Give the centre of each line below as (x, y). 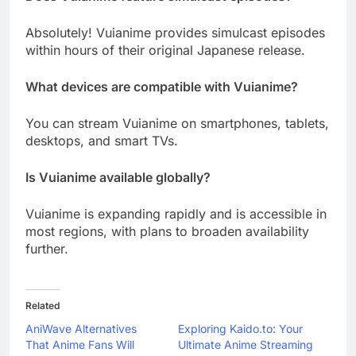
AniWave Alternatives (81, 329)
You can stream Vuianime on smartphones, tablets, (177, 124)
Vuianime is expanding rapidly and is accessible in (176, 214)
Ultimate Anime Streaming (246, 345)
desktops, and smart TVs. (102, 141)
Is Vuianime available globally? (118, 178)
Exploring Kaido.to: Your (240, 329)
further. (47, 249)
